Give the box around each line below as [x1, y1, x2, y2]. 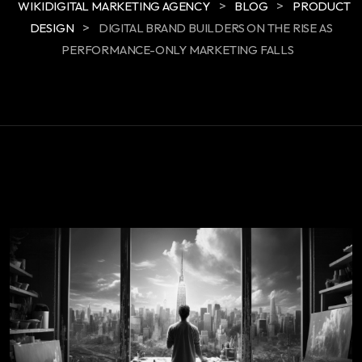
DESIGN [29, 19, 74, 36]
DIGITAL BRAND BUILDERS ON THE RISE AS [98, 19, 333, 36]
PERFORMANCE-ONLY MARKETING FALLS [61, 41, 294, 57]
